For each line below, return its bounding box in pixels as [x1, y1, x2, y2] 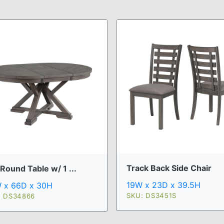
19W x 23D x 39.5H [126, 180, 200, 190]
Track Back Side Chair [126, 163, 211, 173]
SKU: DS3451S [126, 191, 176, 199]
